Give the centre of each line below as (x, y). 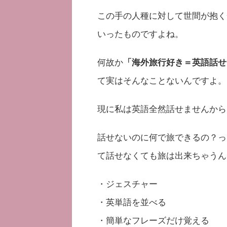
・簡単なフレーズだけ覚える (153, 220)
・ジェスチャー (127, 183)
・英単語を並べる (132, 201)
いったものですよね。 (140, 33)
